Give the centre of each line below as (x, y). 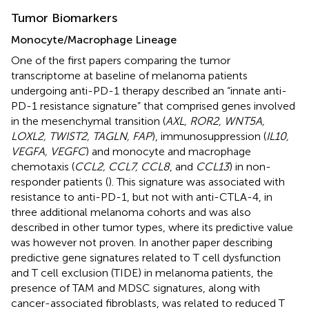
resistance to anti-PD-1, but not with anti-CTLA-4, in (142, 197)
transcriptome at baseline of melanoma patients (129, 75)
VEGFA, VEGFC (48, 151)
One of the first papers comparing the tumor (121, 60)
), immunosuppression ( (209, 136)
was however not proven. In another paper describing (142, 242)
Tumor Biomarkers (64, 18)
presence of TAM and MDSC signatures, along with (136, 288)
